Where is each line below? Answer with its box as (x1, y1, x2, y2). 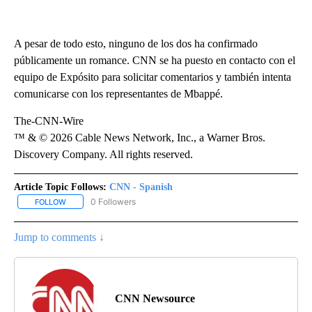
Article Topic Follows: (14, 181, 107, 192)
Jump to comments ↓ (14, 231, 104, 243)
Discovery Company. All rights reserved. (14, 148, 193, 160)
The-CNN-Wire (14, 114, 84, 127)
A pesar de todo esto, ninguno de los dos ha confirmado (14, 37, 258, 49)
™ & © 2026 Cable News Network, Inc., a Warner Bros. (14, 131, 265, 143)
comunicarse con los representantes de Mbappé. (14, 87, 223, 100)
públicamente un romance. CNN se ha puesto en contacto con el (14, 54, 295, 66)
